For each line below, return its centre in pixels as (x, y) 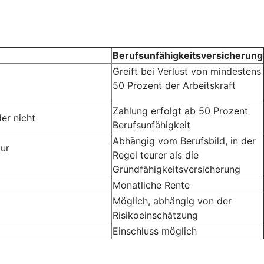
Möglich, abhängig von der (172, 201)
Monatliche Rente (151, 185)
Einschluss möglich (155, 231)
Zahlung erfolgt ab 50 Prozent (180, 110)
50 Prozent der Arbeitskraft (174, 85)
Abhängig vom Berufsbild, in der (184, 141)
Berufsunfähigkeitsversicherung (188, 55)
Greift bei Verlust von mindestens (187, 71)
